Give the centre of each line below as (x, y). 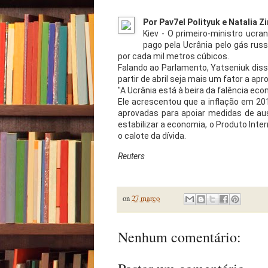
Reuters (131, 156)
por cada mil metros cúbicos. (173, 56)
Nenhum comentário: (179, 237)
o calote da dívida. (152, 135)
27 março (146, 198)
